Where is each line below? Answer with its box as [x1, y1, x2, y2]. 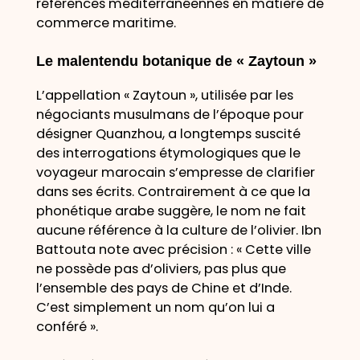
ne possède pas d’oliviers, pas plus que [35, 259, 286, 278]
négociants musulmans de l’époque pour [35, 104, 304, 124]
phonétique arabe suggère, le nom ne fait [35, 201, 306, 220]
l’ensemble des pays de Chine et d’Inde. [35, 278, 292, 297]
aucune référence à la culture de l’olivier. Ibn [35, 220, 321, 239]
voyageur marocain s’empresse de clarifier [35, 162, 315, 182]
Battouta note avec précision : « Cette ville [35, 239, 311, 259]
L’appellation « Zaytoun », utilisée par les [35, 85, 293, 104]
